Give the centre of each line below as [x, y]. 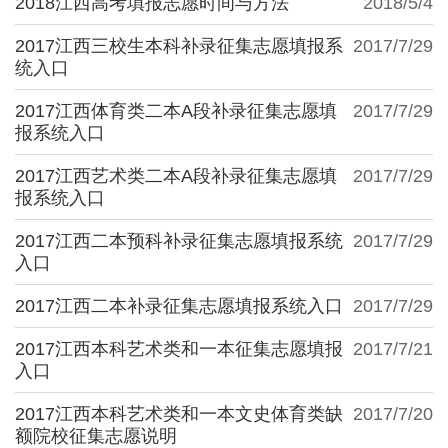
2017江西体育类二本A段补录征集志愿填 [176, 110]
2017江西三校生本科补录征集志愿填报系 [179, 45]
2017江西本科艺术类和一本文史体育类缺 [179, 413]
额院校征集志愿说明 [96, 435]
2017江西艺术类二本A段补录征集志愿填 [176, 175]
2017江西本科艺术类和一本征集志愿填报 [179, 348]
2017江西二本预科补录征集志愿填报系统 [179, 240]
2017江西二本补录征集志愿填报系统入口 [179, 305]
